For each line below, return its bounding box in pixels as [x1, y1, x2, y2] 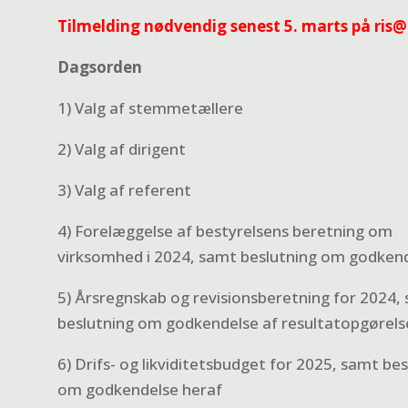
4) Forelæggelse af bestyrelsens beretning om [57, 220, 393, 241]
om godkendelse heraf [57, 379, 222, 400]
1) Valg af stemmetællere [57, 97, 243, 118]
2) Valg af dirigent [57, 138, 186, 159]
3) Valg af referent [57, 179, 191, 200]
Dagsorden [57, 56, 142, 77]
